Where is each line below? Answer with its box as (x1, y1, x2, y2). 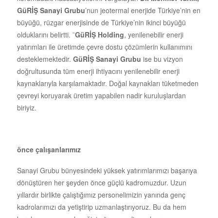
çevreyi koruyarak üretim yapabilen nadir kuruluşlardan (17, 90, 186, 100)
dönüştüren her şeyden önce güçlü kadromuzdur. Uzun (17, 177, 186, 187)
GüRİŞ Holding (75, 29, 124, 39)
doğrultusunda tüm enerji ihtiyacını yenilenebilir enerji (17, 66, 180, 76)
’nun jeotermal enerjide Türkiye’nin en (85, 5, 200, 15)
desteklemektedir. (17, 54, 73, 64)
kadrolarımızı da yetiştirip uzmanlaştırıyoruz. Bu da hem (17, 201, 186, 212)
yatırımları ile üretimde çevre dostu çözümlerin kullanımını (17, 41, 192, 52)
